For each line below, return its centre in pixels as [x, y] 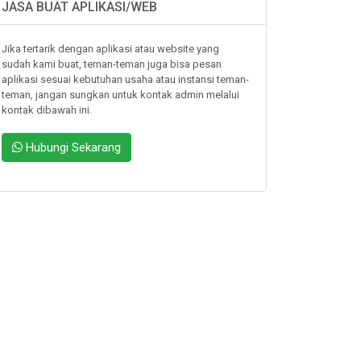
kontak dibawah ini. [47, 110]
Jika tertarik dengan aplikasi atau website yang [110, 49]
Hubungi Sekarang [72, 147]
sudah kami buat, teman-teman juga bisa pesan [112, 64]
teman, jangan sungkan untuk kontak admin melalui [120, 95]
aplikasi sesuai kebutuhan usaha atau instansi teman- [125, 79]
